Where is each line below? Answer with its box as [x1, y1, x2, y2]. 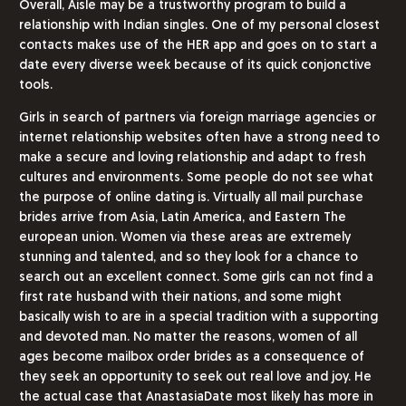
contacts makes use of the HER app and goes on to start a [19, 39, 377, 53]
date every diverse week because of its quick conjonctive [19, 59, 372, 72]
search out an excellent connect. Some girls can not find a [19, 271, 373, 285]
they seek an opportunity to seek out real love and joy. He [19, 371, 372, 384]
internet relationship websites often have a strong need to [19, 131, 380, 145]
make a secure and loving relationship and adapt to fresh [19, 151, 366, 165]
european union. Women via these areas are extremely [19, 231, 351, 245]
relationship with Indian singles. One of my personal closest [19, 19, 380, 33]
